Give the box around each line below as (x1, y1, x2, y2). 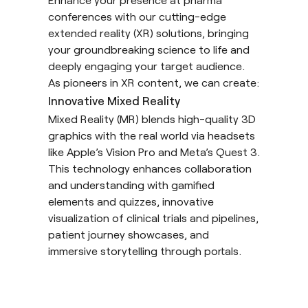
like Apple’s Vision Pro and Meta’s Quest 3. (48, 144, 260, 158)
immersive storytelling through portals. (48, 243, 241, 257)
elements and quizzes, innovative (48, 194, 214, 208)
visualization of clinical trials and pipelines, (48, 210, 258, 224)
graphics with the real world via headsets (48, 128, 255, 142)
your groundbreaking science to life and (48, 42, 250, 56)
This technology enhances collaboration (48, 161, 252, 175)
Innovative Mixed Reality (48, 93, 180, 107)
